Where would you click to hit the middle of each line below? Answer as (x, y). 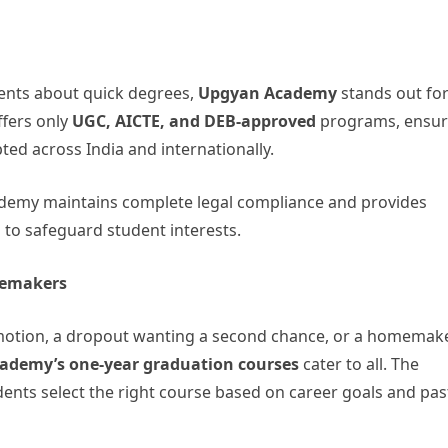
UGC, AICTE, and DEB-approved (194, 121)
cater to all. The (359, 364)
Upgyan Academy (267, 93)
